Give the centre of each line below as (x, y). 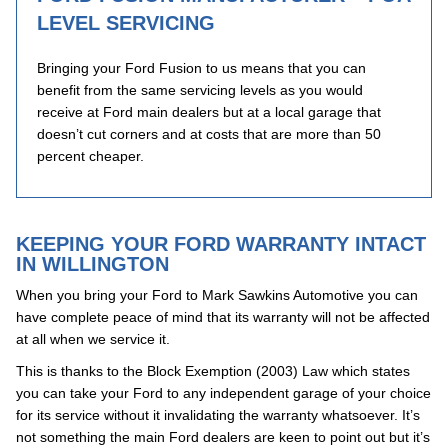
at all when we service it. (93, 339)
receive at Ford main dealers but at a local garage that (209, 112)
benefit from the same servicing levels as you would (200, 90)
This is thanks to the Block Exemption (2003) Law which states (213, 371)
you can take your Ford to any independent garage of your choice (223, 393)
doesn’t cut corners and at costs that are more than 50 (209, 134)
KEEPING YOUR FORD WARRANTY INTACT (221, 244)
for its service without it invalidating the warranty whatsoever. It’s (218, 415)
